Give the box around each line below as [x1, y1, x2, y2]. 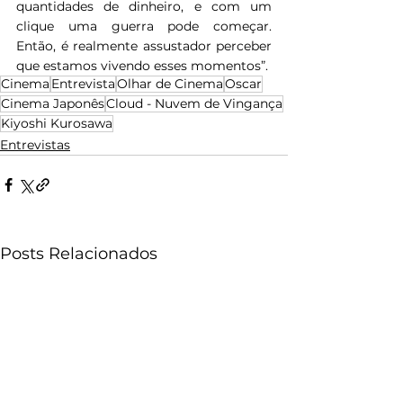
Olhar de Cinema [117, 75, 223, 92]
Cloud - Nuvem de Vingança [106, 94, 282, 112]
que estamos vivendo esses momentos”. [16, 57, 268, 74]
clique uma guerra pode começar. [16, 17, 272, 34]
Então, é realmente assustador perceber [16, 37, 272, 54]
